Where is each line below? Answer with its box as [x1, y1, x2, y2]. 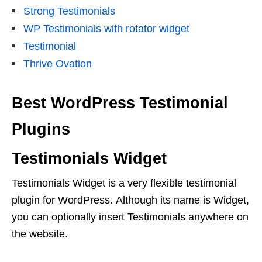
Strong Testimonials [23, 5, 115, 18]
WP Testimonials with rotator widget [23, 23, 189, 35]
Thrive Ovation [23, 58, 92, 70]
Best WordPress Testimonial [12, 94, 228, 112]
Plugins [12, 120, 70, 139]
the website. [12, 228, 68, 240]
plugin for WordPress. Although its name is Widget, [12, 194, 249, 206]
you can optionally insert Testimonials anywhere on [12, 211, 249, 223]
